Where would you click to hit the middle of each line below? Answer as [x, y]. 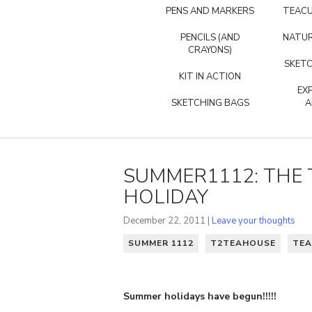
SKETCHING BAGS [210, 103]
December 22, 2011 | [167, 220]
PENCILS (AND [210, 38]
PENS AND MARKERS [210, 11]
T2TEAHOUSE [243, 243]
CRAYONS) [210, 50]
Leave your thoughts [253, 220]
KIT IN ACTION [210, 77]
